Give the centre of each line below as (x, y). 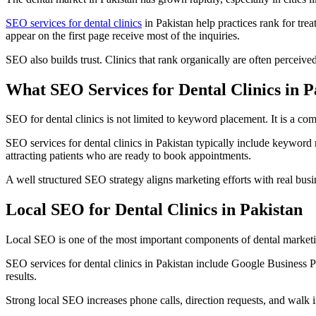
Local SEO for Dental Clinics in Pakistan (154, 210)
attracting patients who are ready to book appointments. (128, 156)
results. (21, 276)
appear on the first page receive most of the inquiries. (123, 35)
